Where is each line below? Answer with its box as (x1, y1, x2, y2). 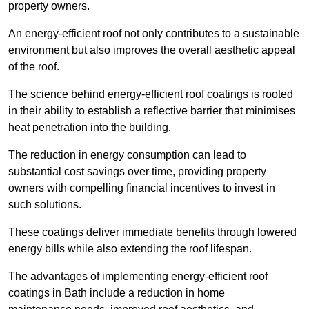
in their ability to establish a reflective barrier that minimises (8, 105, 295, 117)
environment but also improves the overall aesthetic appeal (8, 44, 295, 57)
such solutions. (8, 199, 81, 211)
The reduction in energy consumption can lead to (8, 149, 246, 161)
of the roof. (8, 61, 59, 73)
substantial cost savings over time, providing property (8, 166, 266, 178)
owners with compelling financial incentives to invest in (8, 182, 275, 195)
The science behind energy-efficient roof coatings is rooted (8, 88, 293, 101)
